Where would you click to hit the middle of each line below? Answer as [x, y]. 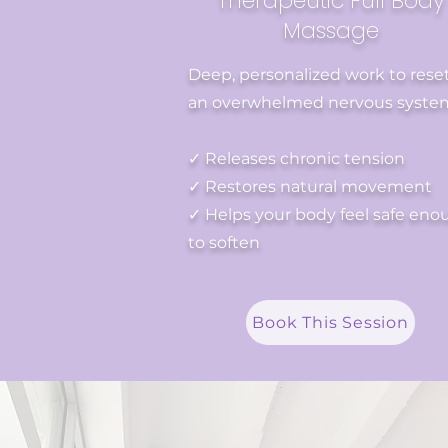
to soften [224, 242]
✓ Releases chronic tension [296, 158]
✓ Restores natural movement [310, 186]
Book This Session [330, 322]
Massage [331, 30]
